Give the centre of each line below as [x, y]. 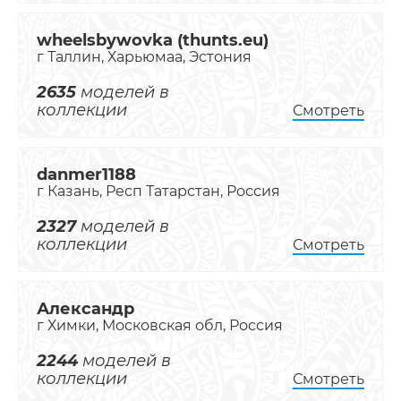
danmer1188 [86, 175]
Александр [85, 309]
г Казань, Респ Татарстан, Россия [158, 191]
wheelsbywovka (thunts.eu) [153, 40]
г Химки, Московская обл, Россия [160, 325]
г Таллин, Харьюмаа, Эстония [144, 57]
